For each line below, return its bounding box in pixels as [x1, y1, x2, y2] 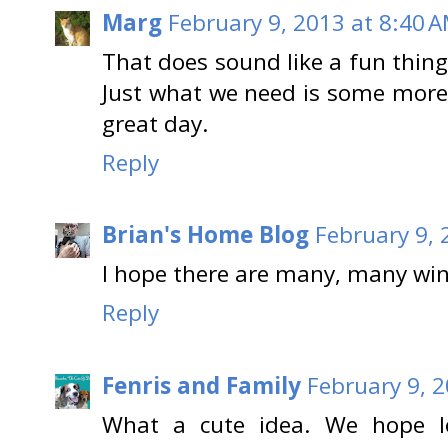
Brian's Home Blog [102, 219, 309, 251]
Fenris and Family [102, 369, 301, 401]
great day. [102, 107, 209, 139]
